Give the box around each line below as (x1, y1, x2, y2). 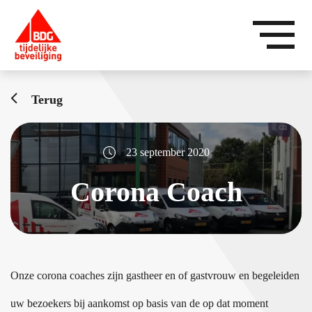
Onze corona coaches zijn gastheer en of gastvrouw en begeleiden (10, 269, 299, 281)
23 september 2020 (125, 146, 210, 158)
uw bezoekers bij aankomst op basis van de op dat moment (10, 297, 268, 309)
